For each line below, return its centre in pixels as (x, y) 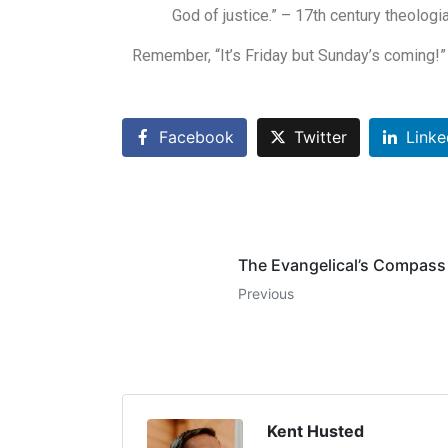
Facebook (196, 137)
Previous (266, 294)
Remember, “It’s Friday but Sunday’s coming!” (289, 55)
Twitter (320, 137)
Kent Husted (315, 431)
